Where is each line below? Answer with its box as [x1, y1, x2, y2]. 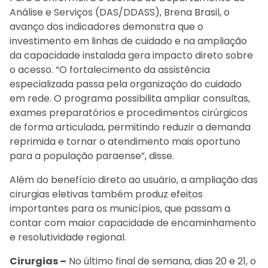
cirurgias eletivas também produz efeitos [10, 187, 203, 201]
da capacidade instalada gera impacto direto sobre [10, 48, 253, 62]
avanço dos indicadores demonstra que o [10, 19, 203, 33]
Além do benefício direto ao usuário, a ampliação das [10, 172, 258, 187]
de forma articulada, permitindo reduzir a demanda [10, 120, 251, 134]
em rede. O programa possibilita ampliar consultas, [10, 91, 250, 105]
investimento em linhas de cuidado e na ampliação [10, 33, 247, 48]
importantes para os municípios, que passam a [10, 201, 230, 215]
